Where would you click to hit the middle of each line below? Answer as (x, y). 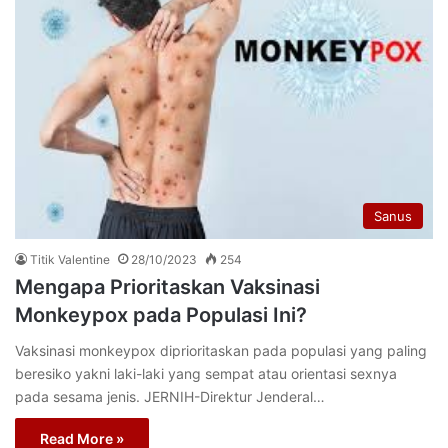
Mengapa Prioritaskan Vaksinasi (167, 286)
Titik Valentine (70, 259)
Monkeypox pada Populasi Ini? (161, 314)
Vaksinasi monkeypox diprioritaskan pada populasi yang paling (221, 350)
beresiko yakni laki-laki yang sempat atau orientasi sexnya (206, 373)
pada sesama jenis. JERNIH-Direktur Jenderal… (170, 396)
